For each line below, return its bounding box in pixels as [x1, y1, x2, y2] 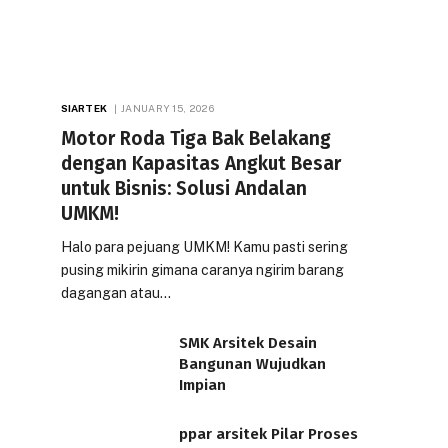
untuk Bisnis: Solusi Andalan [61, 176, 307, 200]
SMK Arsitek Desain [179, 333, 317, 352]
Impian [179, 375, 226, 394]
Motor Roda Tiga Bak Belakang [61, 126, 331, 150]
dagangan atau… [61, 284, 171, 301]
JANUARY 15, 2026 [121, 101, 214, 114]
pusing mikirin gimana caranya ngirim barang [61, 261, 344, 278]
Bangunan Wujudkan [179, 354, 326, 373]
